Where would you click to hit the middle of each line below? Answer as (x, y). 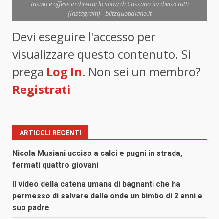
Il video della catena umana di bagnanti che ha (96, 184)
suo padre (31, 208)
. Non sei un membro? (142, 72)
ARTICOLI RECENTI (50, 133)
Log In (64, 72)
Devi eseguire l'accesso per (84, 37)
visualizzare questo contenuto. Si (101, 54)
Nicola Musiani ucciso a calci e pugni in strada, (97, 153)
